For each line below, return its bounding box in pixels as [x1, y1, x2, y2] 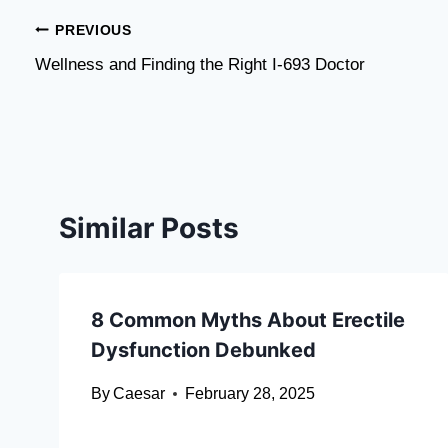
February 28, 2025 [185, 385, 316, 403]
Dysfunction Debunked [91, 338, 316, 363]
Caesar [113, 385, 166, 403]
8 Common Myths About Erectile [91, 308, 405, 333]
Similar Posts [59, 211, 239, 246]
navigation [34, 60, 177, 95]
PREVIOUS [55, 22, 132, 38]
